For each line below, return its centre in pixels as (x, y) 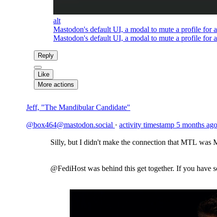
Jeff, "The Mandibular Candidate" (78, 107)
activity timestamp (147, 125)
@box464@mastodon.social (70, 125)
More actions (56, 85)
